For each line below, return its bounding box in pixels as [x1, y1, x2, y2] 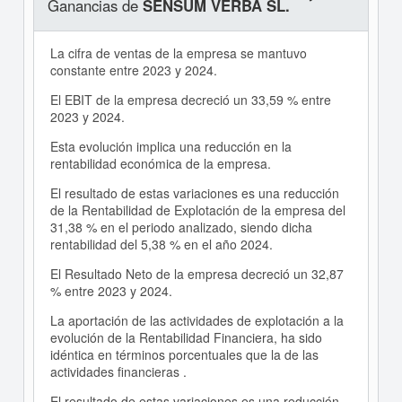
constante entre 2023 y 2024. [49, 61, 217, 80]
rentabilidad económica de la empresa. [49, 154, 271, 173]
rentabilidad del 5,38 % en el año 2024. [49, 235, 273, 254]
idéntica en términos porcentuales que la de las [49, 345, 319, 364]
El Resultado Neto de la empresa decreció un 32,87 [49, 265, 344, 284]
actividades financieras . [49, 363, 187, 381]
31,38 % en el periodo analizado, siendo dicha [49, 218, 312, 237]
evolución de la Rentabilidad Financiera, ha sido [49, 328, 322, 347]
